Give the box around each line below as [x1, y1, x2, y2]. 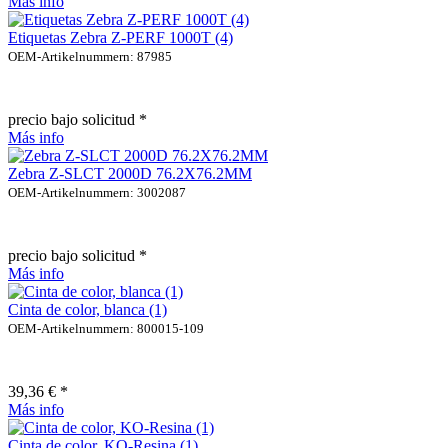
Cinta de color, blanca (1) [8, 300, 167, 318]
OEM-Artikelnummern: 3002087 [8, 184, 186, 200]
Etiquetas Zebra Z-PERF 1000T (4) [8, 28, 233, 46]
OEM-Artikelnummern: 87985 [8, 48, 172, 64]
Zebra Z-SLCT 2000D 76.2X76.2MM [8, 164, 252, 182]
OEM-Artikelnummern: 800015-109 [8, 320, 204, 336]
